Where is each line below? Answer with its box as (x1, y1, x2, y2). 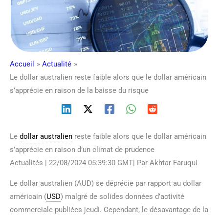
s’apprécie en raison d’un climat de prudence (10, 145, 154, 154)
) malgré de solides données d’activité (61, 192, 184, 201)
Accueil (10, 59, 34, 68)
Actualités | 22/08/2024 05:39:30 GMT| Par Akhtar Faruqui (10, 158, 197, 167)
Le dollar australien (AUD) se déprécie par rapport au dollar (10, 178, 201, 188)
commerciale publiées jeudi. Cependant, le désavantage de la (10, 205, 208, 214)
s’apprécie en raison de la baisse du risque (10, 86, 149, 95)
